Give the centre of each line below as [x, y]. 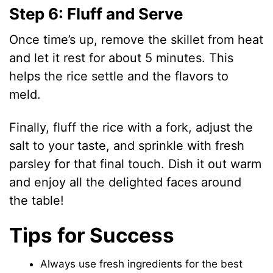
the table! [37, 201]
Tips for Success [92, 236]
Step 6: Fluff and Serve [96, 14]
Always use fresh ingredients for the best [142, 264]
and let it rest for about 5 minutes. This [122, 58]
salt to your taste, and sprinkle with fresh [127, 146]
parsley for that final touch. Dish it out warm [136, 164]
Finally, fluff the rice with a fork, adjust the [131, 128]
